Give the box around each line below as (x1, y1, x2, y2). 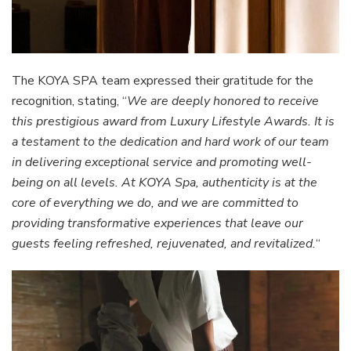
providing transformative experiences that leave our (12, 214, 303, 232)
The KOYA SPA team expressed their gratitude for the (12, 71, 313, 89)
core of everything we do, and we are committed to (12, 194, 299, 212)
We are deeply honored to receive (127, 92, 319, 110)
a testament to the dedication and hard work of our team (12, 132, 329, 150)
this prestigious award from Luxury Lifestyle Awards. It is (12, 112, 335, 130)
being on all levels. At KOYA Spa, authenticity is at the (12, 173, 317, 191)
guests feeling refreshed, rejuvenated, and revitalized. (12, 234, 316, 252)
